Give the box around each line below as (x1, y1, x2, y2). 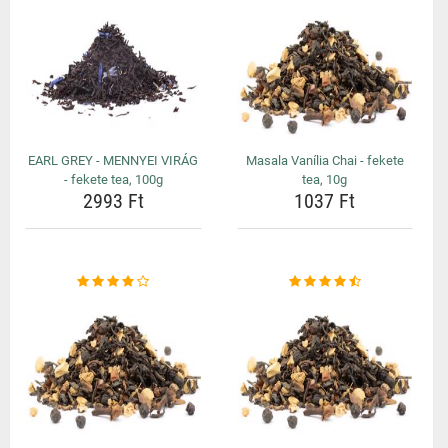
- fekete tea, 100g (63, 172, 163, 187)
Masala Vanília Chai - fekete (245, 153, 404, 168)
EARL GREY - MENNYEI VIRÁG (28, 153, 199, 168)
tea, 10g (302, 172, 348, 187)
